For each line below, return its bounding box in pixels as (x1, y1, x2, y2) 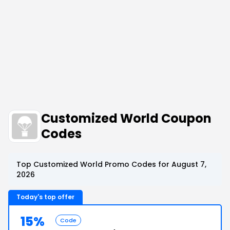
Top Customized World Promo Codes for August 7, (16, 159, 206, 169)
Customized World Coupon (41, 110, 212, 127)
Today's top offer (16, 193, 74, 201)
